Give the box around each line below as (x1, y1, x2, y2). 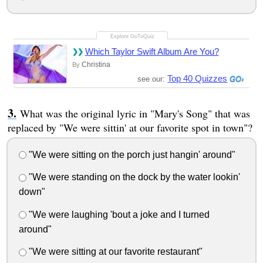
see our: (137, 74, 168, 83)
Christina (81, 60, 110, 69)
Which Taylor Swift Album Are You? (85, 46, 219, 56)
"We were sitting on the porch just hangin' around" (26, 149, 235, 160)
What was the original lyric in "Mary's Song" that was (19, 106, 250, 120)
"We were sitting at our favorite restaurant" (26, 247, 203, 257)
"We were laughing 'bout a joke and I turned (26, 209, 210, 220)
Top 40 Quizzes (167, 73, 228, 83)
